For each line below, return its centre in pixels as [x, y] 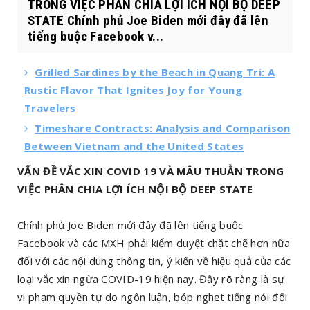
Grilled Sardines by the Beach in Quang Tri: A [155, 72]
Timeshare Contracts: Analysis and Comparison [163, 128]
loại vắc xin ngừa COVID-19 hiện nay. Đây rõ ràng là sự [151, 279]
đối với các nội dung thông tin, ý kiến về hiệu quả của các [154, 261]
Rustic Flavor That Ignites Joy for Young [133, 90]
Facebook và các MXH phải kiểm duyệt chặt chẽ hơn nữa [154, 243]
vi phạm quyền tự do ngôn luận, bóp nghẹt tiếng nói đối [153, 297]
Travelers [50, 108]
